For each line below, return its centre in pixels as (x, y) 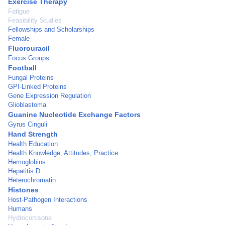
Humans (20, 209)
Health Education (33, 144)
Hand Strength (33, 134)
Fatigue (19, 11)
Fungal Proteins (31, 78)
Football (22, 68)
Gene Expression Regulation (49, 96)
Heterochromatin (32, 180)
